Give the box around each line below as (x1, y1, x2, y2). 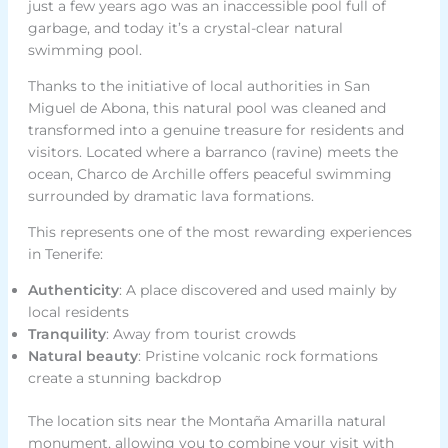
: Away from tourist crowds (105, 325, 296, 344)
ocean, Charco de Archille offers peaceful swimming (27, 165, 392, 184)
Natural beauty (27, 347, 138, 366)
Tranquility (27, 325, 106, 344)
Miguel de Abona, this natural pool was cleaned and (27, 99, 386, 118)
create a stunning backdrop (27, 369, 221, 388)
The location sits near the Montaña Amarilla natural (27, 412, 386, 431)
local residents (27, 303, 129, 322)
